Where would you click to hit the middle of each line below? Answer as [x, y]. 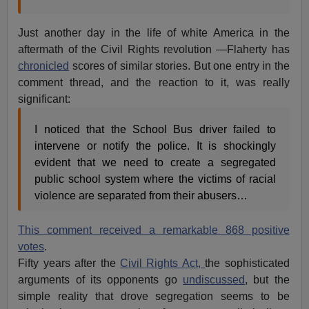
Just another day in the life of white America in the [154, 32]
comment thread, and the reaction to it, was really [154, 82]
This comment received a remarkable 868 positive [154, 230]
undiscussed [214, 279]
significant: [44, 99]
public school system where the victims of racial [155, 179]
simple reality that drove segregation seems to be [154, 296]
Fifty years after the [69, 263]
